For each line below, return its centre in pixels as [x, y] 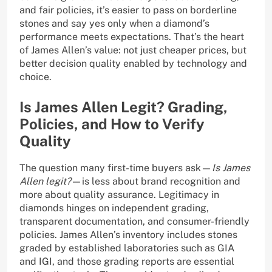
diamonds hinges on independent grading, [114, 208]
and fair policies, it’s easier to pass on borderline [128, 10]
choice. [36, 77]
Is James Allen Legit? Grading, [124, 107]
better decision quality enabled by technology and [133, 64]
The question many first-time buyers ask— [116, 168]
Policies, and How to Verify [112, 124]
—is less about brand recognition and [156, 182]
